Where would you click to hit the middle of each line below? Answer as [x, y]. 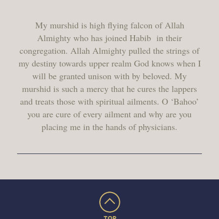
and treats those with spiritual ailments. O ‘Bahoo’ [109, 101]
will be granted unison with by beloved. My [109, 76]
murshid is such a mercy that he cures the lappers [109, 88]
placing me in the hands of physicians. [109, 127]
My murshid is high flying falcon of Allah [109, 25]
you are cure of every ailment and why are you [109, 114]
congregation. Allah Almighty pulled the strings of [109, 50]
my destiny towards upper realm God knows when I [109, 63]
